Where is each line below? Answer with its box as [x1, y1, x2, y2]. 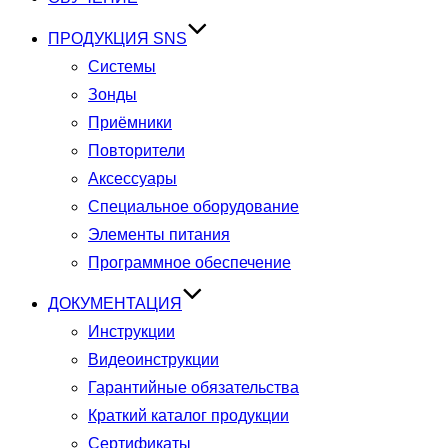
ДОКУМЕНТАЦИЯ [48, 295, 182, 312]
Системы [88, 58, 156, 75]
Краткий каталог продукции [88, 407, 289, 424]
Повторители [88, 142, 185, 159]
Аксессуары [88, 170, 177, 187]
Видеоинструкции [88, 351, 219, 368]
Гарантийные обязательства [88, 379, 299, 396]
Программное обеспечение [88, 254, 291, 271]
